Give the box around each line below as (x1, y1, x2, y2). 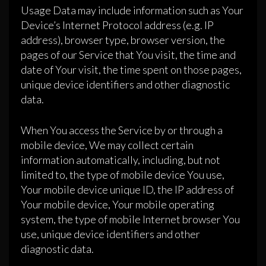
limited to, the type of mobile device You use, (21, 168, 224, 182)
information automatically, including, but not (21, 153, 220, 167)
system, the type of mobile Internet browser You (21, 213, 240, 226)
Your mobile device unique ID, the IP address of (21, 183, 234, 197)
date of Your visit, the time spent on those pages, (21, 63, 242, 77)
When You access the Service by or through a (21, 123, 223, 137)
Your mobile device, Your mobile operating (21, 198, 214, 211)
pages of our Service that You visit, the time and (21, 48, 236, 62)
